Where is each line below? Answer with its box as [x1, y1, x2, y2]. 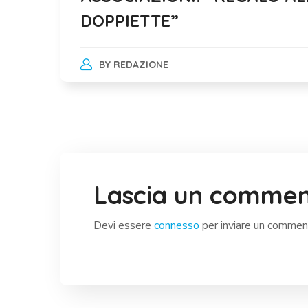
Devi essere [93, 217, 154, 233]
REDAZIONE [113, 58, 168, 71]
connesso [154, 217, 199, 233]
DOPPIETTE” [80, 10, 179, 31]
